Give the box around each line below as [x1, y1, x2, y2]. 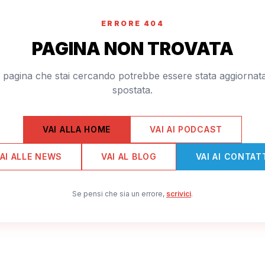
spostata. [112, 83, 153, 96]
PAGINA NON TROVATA [31, 37, 234, 59]
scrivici [166, 189, 191, 198]
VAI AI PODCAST [150, 124, 222, 134]
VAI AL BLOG [101, 151, 157, 161]
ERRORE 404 [101, 18, 164, 28]
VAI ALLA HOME [43, 124, 111, 134]
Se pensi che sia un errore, [72, 189, 164, 198]
